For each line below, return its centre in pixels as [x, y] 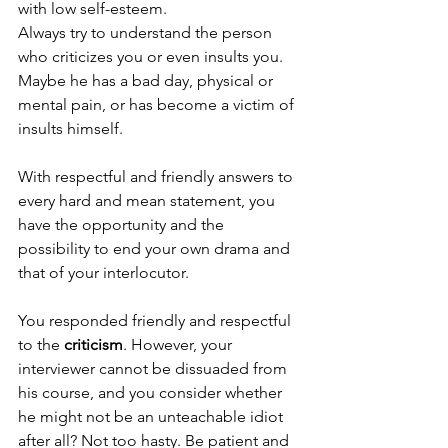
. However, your [179, 344]
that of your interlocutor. [103, 272]
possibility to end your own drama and [156, 248]
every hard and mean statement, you [148, 200]
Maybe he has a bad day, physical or [147, 80]
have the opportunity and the [123, 224]
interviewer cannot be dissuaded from [154, 368]
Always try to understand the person [147, 32]
